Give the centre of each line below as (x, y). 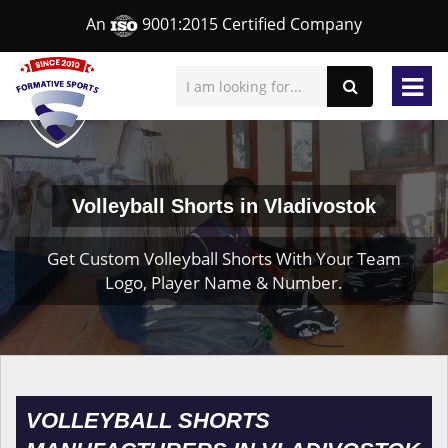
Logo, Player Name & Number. (224, 282)
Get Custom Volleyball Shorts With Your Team (224, 258)
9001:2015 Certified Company (250, 24)
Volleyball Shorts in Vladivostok (224, 206)
